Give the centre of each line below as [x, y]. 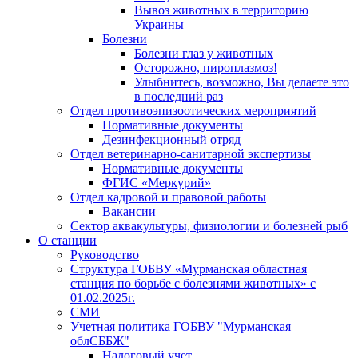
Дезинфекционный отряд [171, 139]
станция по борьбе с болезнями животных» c [193, 283]
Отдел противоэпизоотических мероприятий [193, 110]
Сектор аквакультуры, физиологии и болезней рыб [209, 225]
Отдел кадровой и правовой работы [168, 197]
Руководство [105, 254]
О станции [68, 240]
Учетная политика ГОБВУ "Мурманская [181, 326]
